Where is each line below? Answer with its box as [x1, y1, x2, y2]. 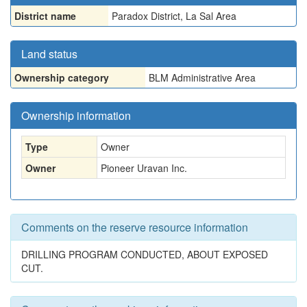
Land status [21, 46, 77, 62]
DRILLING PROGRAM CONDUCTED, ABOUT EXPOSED [21, 247, 268, 261]
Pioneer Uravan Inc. [101, 161, 187, 175]
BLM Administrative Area [149, 71, 256, 84]
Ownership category [14, 71, 109, 84]
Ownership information [21, 108, 131, 123]
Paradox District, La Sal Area [112, 9, 236, 23]
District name [14, 9, 76, 23]
